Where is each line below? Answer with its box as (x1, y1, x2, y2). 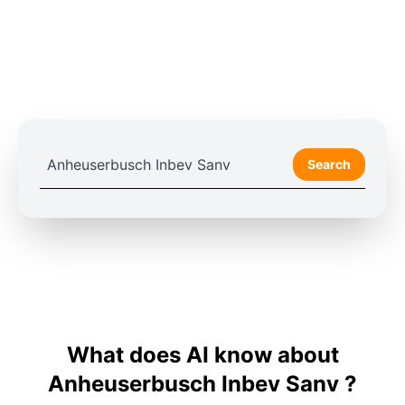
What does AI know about (66, 342, 339, 368)
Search (307, 156, 351, 172)
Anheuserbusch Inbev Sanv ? (48, 371, 357, 397)
